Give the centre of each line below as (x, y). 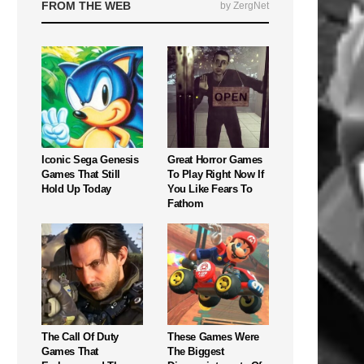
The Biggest (196, 351)
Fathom (186, 203)
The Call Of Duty (80, 336)
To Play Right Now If (216, 174)
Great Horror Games (215, 159)
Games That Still (81, 174)
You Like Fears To (210, 188)
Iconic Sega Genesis (90, 159)
